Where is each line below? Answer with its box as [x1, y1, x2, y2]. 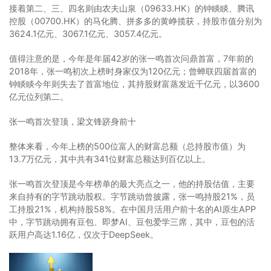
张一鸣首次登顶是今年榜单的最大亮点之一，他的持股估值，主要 [9, 178, 255, 189]
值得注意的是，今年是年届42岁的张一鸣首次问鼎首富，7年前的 [9, 53, 253, 64]
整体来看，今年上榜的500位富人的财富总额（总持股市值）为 [9, 141, 246, 151]
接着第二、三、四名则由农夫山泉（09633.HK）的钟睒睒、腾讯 [9, 3, 254, 13]
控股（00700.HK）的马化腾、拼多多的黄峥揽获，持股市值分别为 [9, 16, 262, 26]
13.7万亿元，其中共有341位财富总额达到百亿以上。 [9, 154, 211, 164]
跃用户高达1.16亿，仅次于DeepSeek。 [9, 229, 158, 240]
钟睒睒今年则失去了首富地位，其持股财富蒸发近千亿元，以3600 [9, 79, 260, 89]
